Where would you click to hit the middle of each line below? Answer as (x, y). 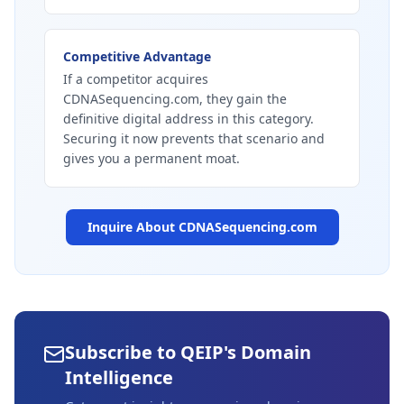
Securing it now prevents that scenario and (194, 138)
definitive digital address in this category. (188, 119)
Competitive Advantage (137, 56)
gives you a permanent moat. (151, 158)
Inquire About (133, 227)
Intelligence (119, 377)
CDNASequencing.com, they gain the (175, 99)
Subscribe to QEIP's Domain (188, 352)
